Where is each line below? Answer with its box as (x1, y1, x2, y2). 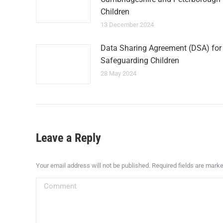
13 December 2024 (101, 21, 154, 28)
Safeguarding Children (101, 56, 179, 65)
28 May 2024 (101, 70, 136, 77)
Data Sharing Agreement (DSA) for (101, 43, 222, 53)
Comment (36, 179, 70, 189)
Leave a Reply (36, 131, 101, 145)
